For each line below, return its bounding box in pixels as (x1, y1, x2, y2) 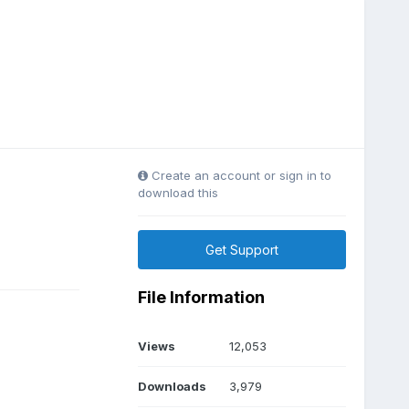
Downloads (137, 378, 206, 393)
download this (137, 184, 218, 200)
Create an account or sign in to (147, 167, 331, 183)
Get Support (204, 241, 278, 257)
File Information (137, 287, 265, 307)
